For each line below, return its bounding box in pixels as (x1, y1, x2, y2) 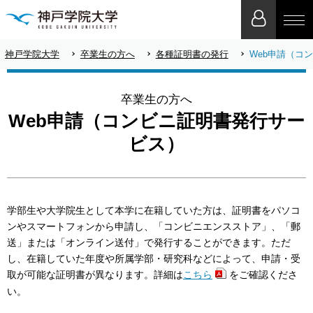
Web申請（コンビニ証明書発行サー (8, 111, 305, 131)
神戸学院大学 (5, 48, 59, 59)
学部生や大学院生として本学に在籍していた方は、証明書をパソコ (7, 204, 300, 216)
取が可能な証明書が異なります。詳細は (7, 268, 183, 280)
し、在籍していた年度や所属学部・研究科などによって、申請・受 (7, 252, 300, 264)
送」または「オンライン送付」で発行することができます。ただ (7, 236, 291, 248)
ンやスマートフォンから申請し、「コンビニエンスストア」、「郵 (7, 220, 300, 232)
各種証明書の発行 (155, 48, 228, 59)
